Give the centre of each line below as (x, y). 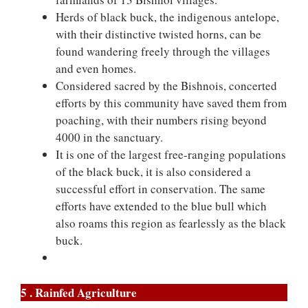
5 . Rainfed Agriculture (79, 292)
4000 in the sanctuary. (109, 137)
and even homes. (96, 68)
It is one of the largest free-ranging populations (171, 154)
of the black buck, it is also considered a (153, 172)
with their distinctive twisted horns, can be (158, 34)
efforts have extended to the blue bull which (161, 206)
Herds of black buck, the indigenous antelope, (167, 17)
